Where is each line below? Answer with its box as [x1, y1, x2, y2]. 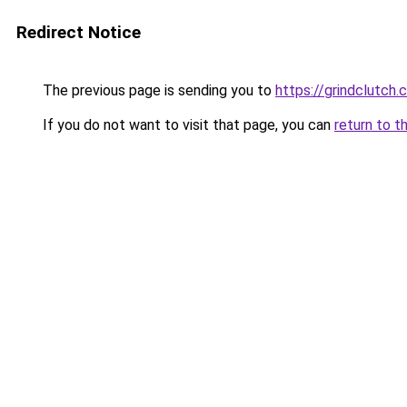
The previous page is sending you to [39, 82, 275, 99]
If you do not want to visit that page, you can [39, 116, 334, 134]
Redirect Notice [16, 22, 141, 43]
